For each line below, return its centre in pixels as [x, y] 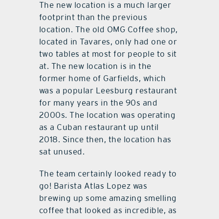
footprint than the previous [93, 17]
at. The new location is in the [95, 66]
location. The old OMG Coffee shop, [108, 29]
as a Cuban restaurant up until [99, 127]
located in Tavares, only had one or [108, 41]
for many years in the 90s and [98, 102]
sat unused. [62, 151]
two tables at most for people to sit [108, 54]
